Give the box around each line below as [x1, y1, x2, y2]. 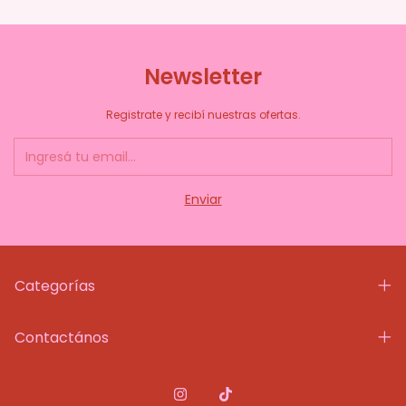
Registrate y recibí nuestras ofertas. [105, 106, 301, 122]
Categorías [14, 275, 95, 296]
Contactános [14, 326, 109, 348]
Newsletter [144, 61, 262, 92]
